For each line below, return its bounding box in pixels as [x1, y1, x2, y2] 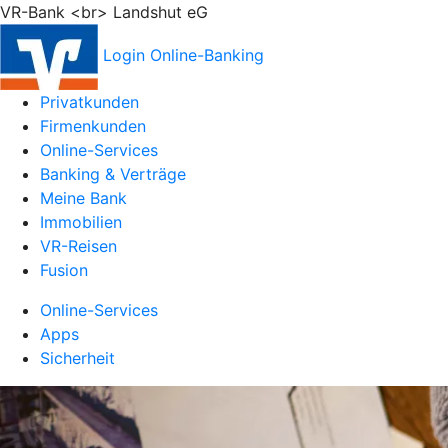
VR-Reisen [40, 236, 117, 256]
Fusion [40, 260, 88, 280]
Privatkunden [40, 92, 139, 112]
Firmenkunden [40, 116, 146, 136]
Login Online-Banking [103, 45, 264, 66]
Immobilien [40, 212, 122, 232]
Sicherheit [40, 348, 115, 368]
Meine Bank [40, 188, 127, 208]
